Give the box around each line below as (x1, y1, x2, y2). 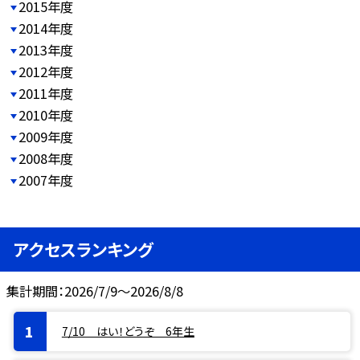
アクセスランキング (14, 236, 154, 261)
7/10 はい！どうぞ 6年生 (61, 322, 194, 339)
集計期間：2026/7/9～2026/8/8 (6, 281, 183, 301)
